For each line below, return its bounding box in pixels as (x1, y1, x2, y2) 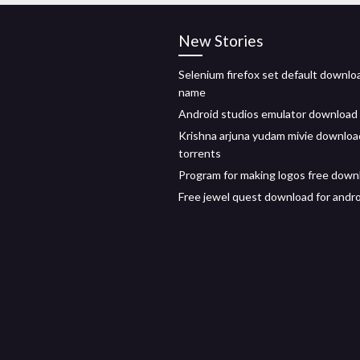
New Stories (178, 31, 264, 50)
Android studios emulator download (178, 107, 358, 121)
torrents (178, 146, 221, 160)
